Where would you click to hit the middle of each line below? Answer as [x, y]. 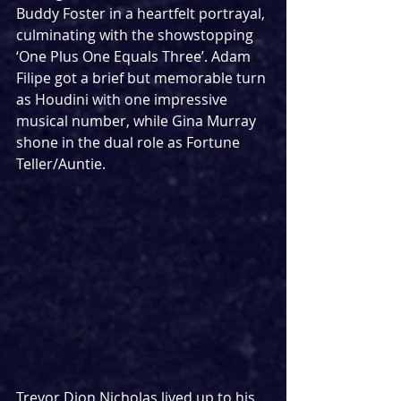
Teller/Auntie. [61, 163]
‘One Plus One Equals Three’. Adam [135, 56]
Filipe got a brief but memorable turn [143, 77]
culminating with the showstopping [137, 34]
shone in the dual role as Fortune [130, 142]
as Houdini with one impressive [124, 99]
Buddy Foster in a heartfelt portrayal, [142, 13]
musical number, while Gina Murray [138, 120]
